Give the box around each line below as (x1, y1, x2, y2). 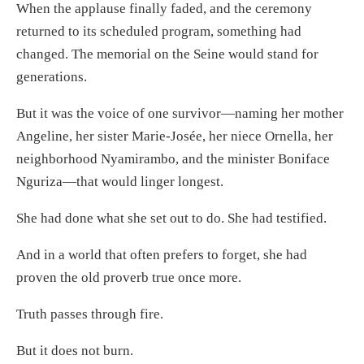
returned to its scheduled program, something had (16, 23, 301, 39)
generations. (16, 68, 87, 84)
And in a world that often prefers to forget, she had (16, 246, 307, 262)
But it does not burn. (16, 342, 133, 358)
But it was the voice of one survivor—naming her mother (16, 105, 344, 121)
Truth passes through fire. (16, 305, 163, 322)
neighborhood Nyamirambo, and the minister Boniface (16, 150, 330, 167)
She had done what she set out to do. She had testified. (16, 210, 327, 226)
